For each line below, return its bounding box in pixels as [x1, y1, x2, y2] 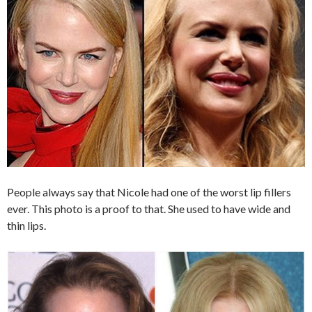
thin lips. [7, 218, 46, 232]
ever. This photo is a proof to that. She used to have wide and [7, 201, 290, 215]
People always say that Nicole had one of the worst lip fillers [7, 185, 291, 198]
